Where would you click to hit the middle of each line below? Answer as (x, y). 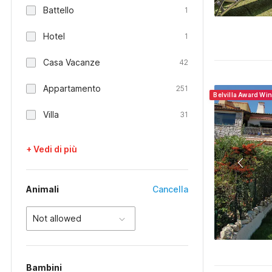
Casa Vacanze (72, 62)
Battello (59, 10)
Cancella (171, 189)
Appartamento (72, 88)
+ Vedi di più (52, 149)
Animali (42, 189)
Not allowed (57, 218)
